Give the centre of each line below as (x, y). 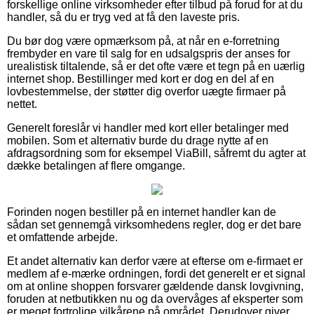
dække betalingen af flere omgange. (96, 166)
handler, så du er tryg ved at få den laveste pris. (123, 18)
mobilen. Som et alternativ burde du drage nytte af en (138, 141)
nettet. (22, 104)
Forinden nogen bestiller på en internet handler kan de (142, 212)
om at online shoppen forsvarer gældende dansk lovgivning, (155, 287)
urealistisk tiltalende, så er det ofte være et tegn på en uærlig (156, 67)
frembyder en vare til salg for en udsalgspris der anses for (149, 54)
